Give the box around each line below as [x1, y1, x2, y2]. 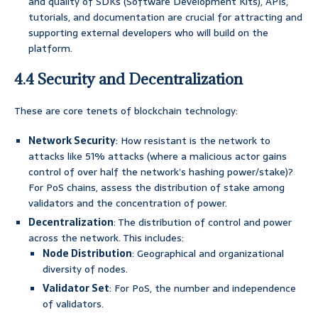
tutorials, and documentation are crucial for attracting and [28, 9, 302, 26]
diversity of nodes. [43, 261, 128, 278]
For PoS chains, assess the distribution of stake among [28, 180, 285, 196]
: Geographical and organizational [132, 246, 284, 262]
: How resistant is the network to [116, 133, 270, 149]
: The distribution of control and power [114, 214, 292, 231]
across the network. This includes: [28, 230, 184, 246]
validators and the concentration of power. [28, 195, 227, 212]
